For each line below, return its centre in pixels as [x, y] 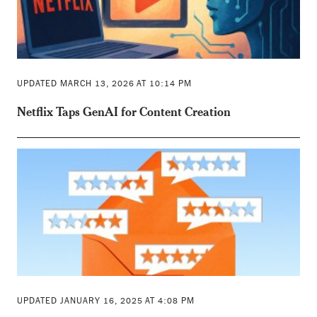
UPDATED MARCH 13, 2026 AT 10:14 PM [104, 83]
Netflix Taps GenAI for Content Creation [123, 111]
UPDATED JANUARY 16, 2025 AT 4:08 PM [105, 300]
